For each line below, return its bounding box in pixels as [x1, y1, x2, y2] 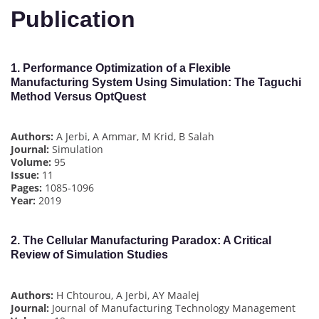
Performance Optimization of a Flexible [23, 61, 231, 74]
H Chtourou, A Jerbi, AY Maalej [53, 288, 199, 302]
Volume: [11, 155, 51, 169]
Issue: [11, 167, 39, 182]
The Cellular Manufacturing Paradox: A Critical [23, 234, 271, 247]
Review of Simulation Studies [11, 249, 168, 261]
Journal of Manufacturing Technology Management [49, 300, 296, 315]
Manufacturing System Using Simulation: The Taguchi [11, 75, 301, 88]
